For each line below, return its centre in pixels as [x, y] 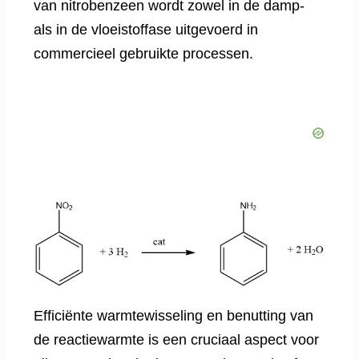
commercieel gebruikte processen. [143, 54]
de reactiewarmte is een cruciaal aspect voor [176, 340]
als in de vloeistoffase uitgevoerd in [146, 30]
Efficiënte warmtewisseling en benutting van [173, 316]
